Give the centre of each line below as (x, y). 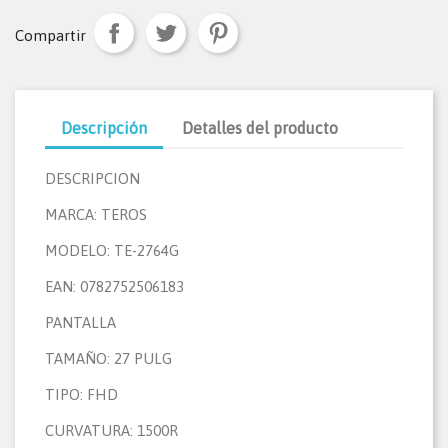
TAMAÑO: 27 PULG (108, 359)
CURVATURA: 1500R (111, 431)
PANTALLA (80, 323)
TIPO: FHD (81, 395)
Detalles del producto (260, 128)
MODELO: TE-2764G (112, 251)
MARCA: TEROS (96, 215)
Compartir (50, 35)
